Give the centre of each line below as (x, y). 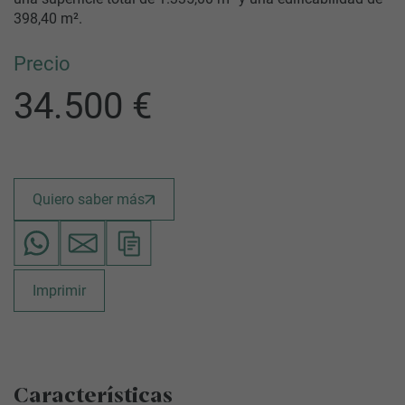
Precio (42, 64)
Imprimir (59, 291)
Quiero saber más (89, 199)
